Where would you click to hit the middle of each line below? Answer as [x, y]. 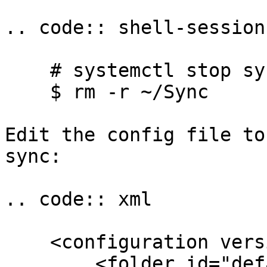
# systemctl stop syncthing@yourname [27, 70]
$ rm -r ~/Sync [27, 92]
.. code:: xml [78, 199]
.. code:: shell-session [135, 27]
